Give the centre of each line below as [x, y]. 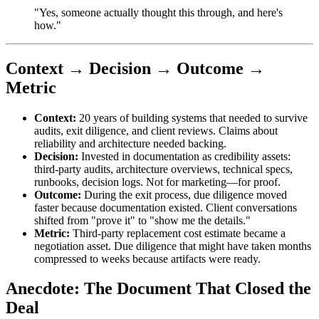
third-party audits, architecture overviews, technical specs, [163, 169]
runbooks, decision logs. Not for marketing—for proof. [157, 182]
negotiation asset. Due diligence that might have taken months [173, 246]
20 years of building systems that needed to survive [192, 117]
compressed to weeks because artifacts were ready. [147, 258]
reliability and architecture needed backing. [130, 143]
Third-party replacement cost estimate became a [178, 233]
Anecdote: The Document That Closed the [158, 289]
